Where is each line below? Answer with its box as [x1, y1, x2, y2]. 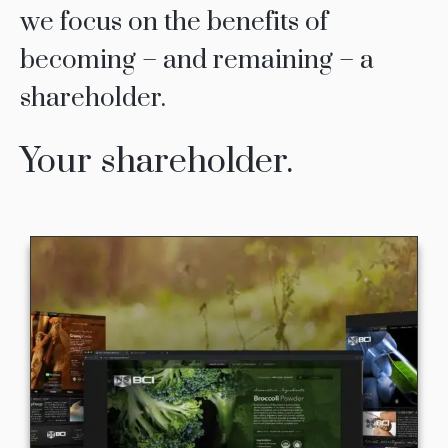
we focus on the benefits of [19, 6, 328, 40]
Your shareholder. [19, 140, 293, 185]
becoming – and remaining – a [19, 44, 374, 78]
